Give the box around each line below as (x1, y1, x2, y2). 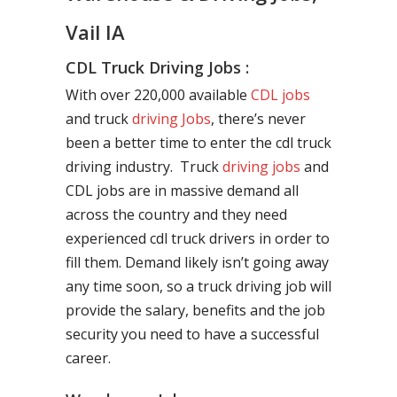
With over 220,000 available (66, 85, 251, 105)
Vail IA (66, 19, 125, 45)
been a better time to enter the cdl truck (66, 133, 331, 152)
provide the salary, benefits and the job (66, 300, 325, 320)
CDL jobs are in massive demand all (66, 181, 299, 200)
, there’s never (211, 109, 306, 128)
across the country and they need (66, 205, 287, 224)
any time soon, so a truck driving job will (66, 276, 331, 296)
